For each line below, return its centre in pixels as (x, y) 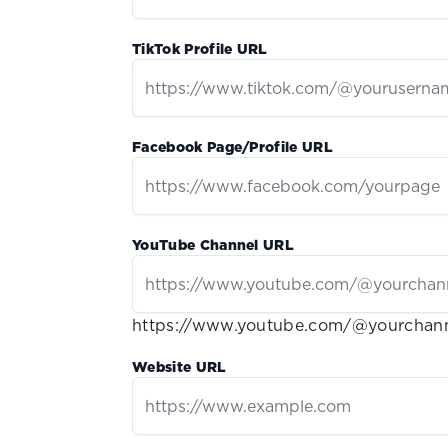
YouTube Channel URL (213, 245)
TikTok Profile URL (200, 49)
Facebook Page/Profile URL (232, 147)
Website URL (179, 367)
